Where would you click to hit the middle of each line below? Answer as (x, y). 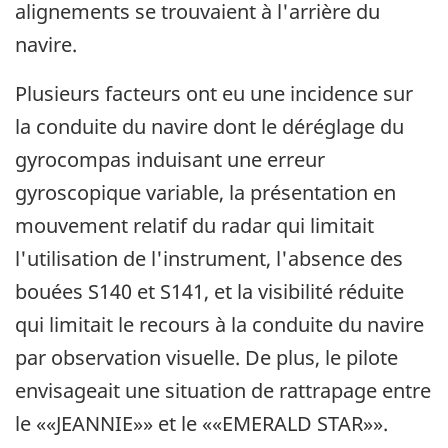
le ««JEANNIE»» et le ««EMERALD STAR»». (201, 423)
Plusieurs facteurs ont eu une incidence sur (214, 93)
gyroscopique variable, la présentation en (205, 192)
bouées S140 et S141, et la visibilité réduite (209, 291)
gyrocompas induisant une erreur (170, 159)
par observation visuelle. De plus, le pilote (206, 357)
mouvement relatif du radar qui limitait (194, 225)
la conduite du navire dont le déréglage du (209, 126)
